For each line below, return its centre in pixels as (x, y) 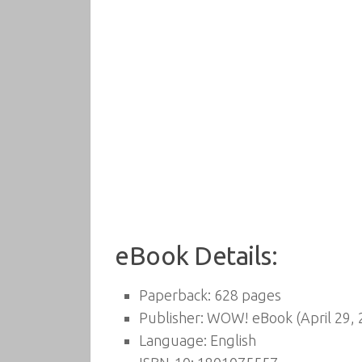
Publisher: (171, 318)
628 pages (246, 295)
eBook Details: (196, 256)
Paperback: (175, 295)
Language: (173, 340)
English (232, 340)
